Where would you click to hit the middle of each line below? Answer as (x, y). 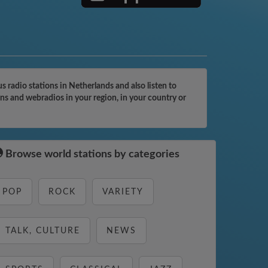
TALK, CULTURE (43, 231)
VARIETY (123, 192)
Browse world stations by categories (91, 154)
